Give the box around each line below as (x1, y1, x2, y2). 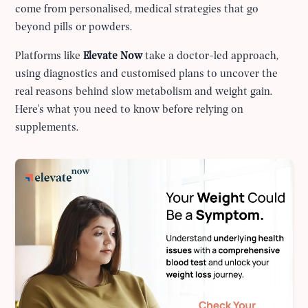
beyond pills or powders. (15, 21, 133, 33)
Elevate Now (83, 50, 143, 62)
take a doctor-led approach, (142, 50, 279, 62)
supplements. (15, 122, 79, 133)
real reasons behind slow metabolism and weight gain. (15, 86, 273, 98)
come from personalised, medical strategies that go (15, 3, 259, 15)
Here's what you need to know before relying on (15, 104, 244, 115)
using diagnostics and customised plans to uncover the (15, 68, 278, 80)
